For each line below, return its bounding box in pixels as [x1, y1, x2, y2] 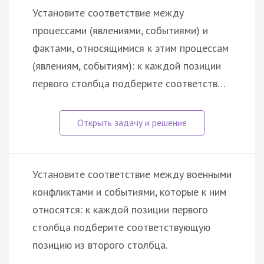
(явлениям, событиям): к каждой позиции [32, 58, 221, 72]
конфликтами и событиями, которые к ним [32, 184, 226, 199]
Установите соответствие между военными [32, 167, 232, 181]
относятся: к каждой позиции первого [32, 202, 208, 216]
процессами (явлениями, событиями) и [32, 23, 208, 37]
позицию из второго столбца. [32, 237, 167, 252]
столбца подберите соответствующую [32, 220, 210, 234]
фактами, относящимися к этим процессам [32, 41, 229, 55]
